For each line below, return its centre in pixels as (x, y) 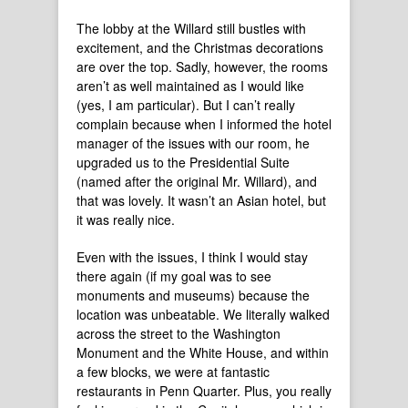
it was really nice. (126, 219)
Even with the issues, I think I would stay (192, 257)
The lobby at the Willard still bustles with (191, 28)
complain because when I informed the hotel (204, 124)
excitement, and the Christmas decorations (200, 47)
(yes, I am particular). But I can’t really (186, 105)
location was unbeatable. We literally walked (203, 314)
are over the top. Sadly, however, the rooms (202, 66)
